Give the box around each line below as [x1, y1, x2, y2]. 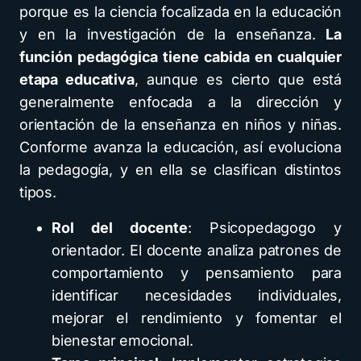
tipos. [19, 184, 56, 201]
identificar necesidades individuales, [52, 287, 342, 304]
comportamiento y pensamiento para [52, 264, 342, 281]
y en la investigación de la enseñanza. [19, 26, 326, 43]
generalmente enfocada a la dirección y [19, 93, 342, 110]
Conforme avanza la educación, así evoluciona [19, 139, 342, 156]
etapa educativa [19, 71, 135, 88]
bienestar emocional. [52, 332, 193, 349]
